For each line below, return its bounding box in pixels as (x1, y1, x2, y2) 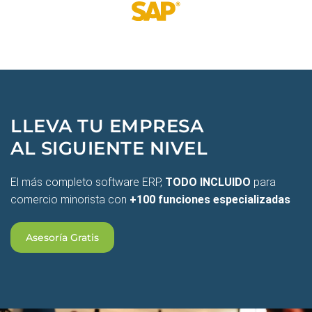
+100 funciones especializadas (130, 193, 290, 207)
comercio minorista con (10, 193, 130, 207)
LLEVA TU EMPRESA (10, 115, 204, 138)
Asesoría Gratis (26, 231, 99, 244)
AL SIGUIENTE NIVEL (10, 137, 208, 160)
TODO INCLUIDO (165, 175, 251, 189)
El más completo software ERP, (10, 175, 165, 189)
